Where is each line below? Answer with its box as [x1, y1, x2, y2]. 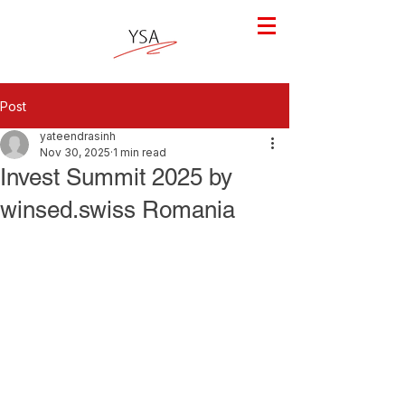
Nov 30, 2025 [40, 146, 110, 159]
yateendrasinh [40, 129, 116, 143]
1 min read [113, 146, 166, 159]
